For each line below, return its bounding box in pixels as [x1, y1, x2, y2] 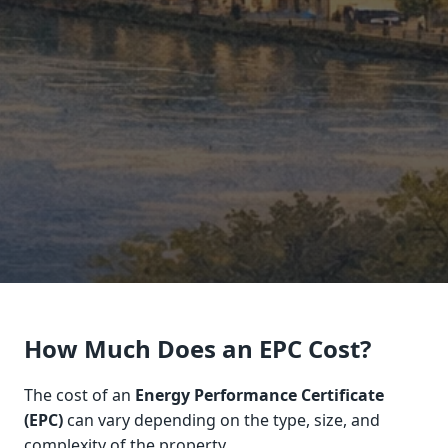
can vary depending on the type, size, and [63, 408, 380, 431]
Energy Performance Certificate [135, 383, 384, 406]
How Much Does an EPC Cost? [24, 331, 371, 365]
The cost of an [24, 383, 135, 406]
